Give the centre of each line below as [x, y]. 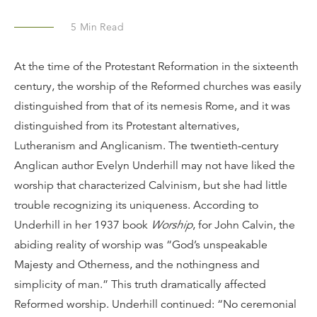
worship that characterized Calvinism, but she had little [151, 185]
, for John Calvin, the [244, 225]
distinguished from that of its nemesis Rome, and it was [152, 106]
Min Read [100, 27]
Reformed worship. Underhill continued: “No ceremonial [155, 304]
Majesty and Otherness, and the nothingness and [137, 265]
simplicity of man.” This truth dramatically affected [140, 284]
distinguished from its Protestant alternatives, [127, 126]
